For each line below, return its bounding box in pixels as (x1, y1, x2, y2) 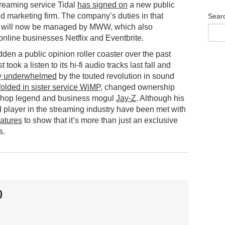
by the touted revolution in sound (57, 71, 174, 80)
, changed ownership (100, 82, 175, 91)
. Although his (136, 93, 184, 102)
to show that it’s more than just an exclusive (22, 116, 178, 125)
